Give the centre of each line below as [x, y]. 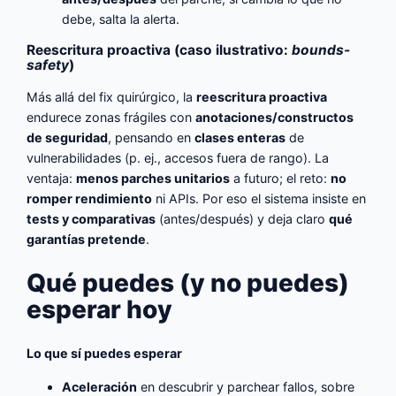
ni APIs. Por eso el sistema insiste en [259, 198]
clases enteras [240, 137]
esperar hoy [100, 310]
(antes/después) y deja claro [243, 218]
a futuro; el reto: [281, 178]
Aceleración [100, 386]
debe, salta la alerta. [121, 19]
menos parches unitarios [153, 178]
